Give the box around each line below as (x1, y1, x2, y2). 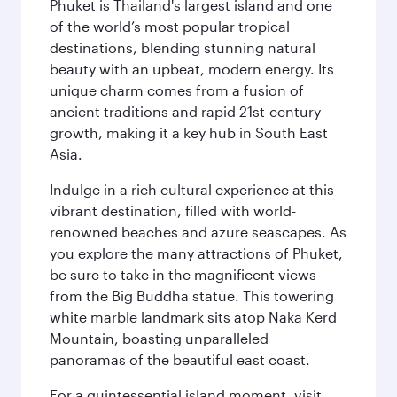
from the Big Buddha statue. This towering (50, 287, 334, 304)
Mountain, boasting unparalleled (50, 330, 269, 346)
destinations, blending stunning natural (50, 39, 315, 56)
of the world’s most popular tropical (50, 18, 290, 35)
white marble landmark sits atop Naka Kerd (50, 308, 337, 325)
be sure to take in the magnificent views (50, 266, 316, 283)
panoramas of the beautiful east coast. (50, 351, 310, 368)
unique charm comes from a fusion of (50, 82, 304, 98)
